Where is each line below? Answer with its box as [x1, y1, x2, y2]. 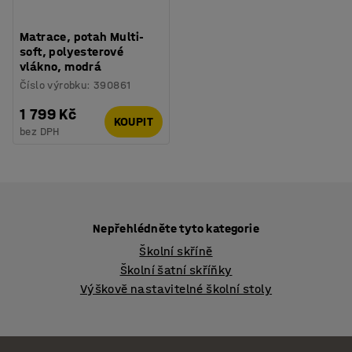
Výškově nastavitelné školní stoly [79, 280, 273, 296]
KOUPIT [113, 114, 153, 129]
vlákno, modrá [20, 58, 102, 74]
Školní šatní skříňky [119, 262, 233, 277]
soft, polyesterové [20, 43, 124, 59]
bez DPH [20, 124, 60, 138]
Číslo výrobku [20, 78, 87, 92]
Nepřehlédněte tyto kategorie [92, 220, 260, 236]
